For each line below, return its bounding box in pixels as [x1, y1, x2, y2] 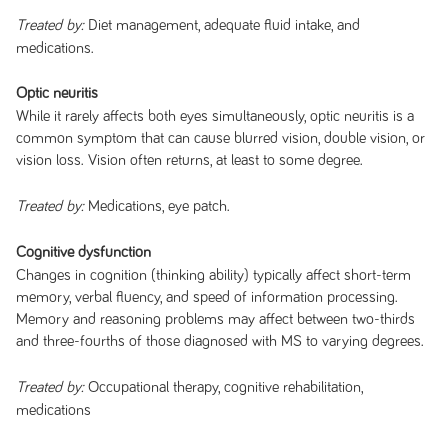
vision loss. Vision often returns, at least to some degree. [15, 152, 368, 168]
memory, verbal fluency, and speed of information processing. [15, 289, 398, 305]
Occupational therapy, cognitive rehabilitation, [83, 379, 363, 395]
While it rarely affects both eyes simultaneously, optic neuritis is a [15, 108, 414, 124]
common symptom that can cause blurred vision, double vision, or [15, 130, 425, 146]
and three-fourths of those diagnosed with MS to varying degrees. [15, 333, 424, 349]
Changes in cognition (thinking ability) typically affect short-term [15, 267, 411, 283]
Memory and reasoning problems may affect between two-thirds [15, 311, 415, 327]
